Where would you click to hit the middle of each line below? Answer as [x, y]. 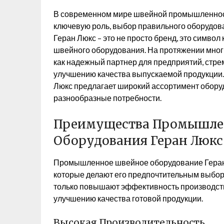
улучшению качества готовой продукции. [128, 198]
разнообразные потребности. [107, 98]
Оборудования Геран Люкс [138, 141]
